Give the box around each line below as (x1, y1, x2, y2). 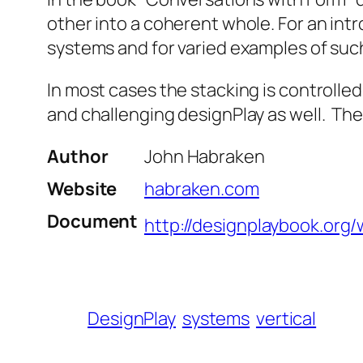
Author (47, 144, 109, 169)
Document (47, 209, 139, 234)
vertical (255, 306, 317, 331)
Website (47, 177, 117, 202)
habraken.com (144, 177, 259, 202)
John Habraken (144, 144, 265, 169)
